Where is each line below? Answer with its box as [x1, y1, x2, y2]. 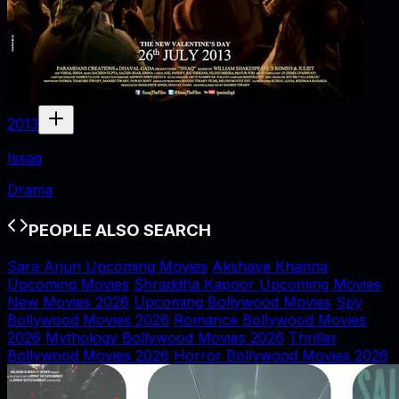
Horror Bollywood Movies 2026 [174, 346, 388, 364]
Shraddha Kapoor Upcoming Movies [134, 274, 381, 293]
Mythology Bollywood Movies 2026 [45, 328, 284, 346]
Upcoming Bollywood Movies [134, 292, 331, 311]
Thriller [289, 328, 338, 346]
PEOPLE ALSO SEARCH [28, 220, 211, 241]
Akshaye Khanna [212, 256, 328, 275]
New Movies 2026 [7, 292, 129, 311]
